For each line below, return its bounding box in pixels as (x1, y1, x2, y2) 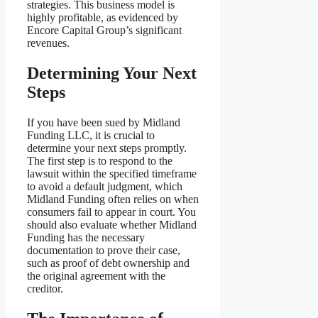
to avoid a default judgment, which (27, 180, 182, 193)
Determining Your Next (27, 64, 197, 83)
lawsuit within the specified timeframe (27, 168, 197, 180)
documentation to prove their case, (27, 244, 180, 257)
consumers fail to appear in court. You (27, 206, 196, 219)
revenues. (27, 37, 70, 50)
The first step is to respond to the (27, 155, 172, 168)
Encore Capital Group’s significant (27, 24, 182, 37)
